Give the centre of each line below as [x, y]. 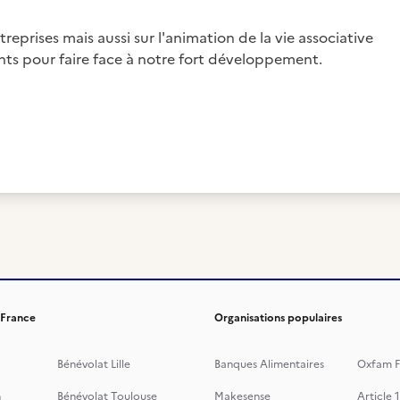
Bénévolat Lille [94, 364]
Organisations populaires [278, 318]
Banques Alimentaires [269, 364]
